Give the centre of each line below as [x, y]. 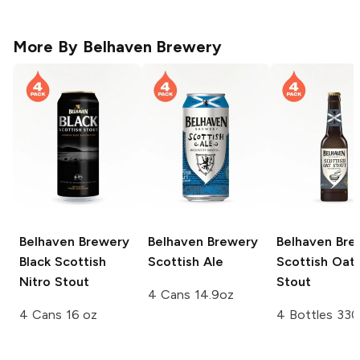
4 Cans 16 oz [59, 315]
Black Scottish [63, 262]
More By [48, 47]
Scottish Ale [186, 262]
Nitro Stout [54, 282]
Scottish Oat [316, 262]
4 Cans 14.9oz [191, 295]
